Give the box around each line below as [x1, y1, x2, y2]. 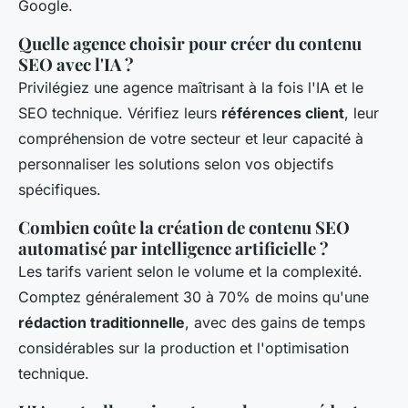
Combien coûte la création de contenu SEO [18, 216, 350, 240]
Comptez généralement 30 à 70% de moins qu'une [18, 288, 369, 307]
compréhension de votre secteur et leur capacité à [18, 129, 363, 148]
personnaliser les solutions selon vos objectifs [18, 155, 333, 174]
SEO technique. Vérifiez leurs [18, 104, 221, 123]
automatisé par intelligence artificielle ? [18, 237, 329, 260]
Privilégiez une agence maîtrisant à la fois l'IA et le [18, 78, 363, 97]
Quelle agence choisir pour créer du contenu [18, 32, 362, 56]
